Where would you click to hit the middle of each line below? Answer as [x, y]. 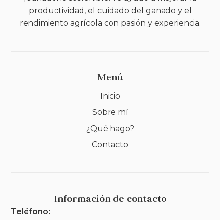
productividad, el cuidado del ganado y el [110, 11]
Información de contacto [110, 198]
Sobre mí [110, 112]
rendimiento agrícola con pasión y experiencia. [110, 23]
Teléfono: [31, 211]
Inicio [110, 96]
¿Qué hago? [110, 129]
